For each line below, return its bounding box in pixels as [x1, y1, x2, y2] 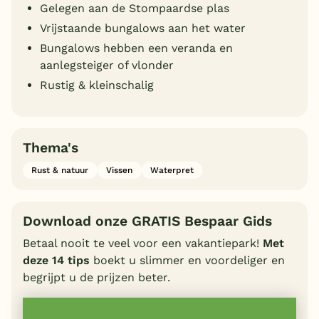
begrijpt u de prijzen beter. [23, 271, 170, 285]
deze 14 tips [23, 253, 90, 268]
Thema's [23, 139, 78, 156]
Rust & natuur [31, 164, 89, 175]
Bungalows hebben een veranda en [40, 41, 233, 55]
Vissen [106, 164, 133, 175]
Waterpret [150, 164, 194, 175]
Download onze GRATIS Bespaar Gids [23, 213, 272, 230]
